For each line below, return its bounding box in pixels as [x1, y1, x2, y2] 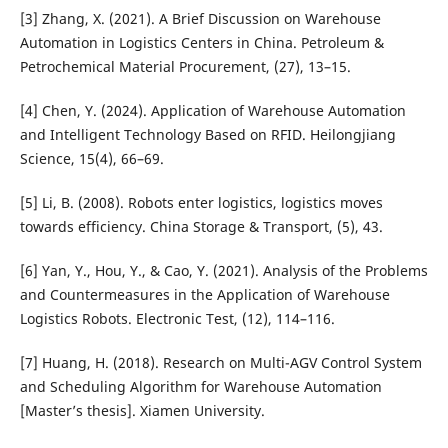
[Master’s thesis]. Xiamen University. [19, 401, 265, 421]
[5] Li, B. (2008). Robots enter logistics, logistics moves [19, 193, 383, 213]
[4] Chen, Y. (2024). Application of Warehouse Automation [19, 101, 406, 121]
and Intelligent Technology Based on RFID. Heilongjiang [19, 125, 396, 145]
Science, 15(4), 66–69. [19, 149, 164, 169]
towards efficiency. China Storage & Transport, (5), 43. [19, 217, 383, 237]
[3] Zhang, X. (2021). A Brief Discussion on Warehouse [19, 9, 381, 29]
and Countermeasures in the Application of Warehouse [19, 285, 390, 305]
